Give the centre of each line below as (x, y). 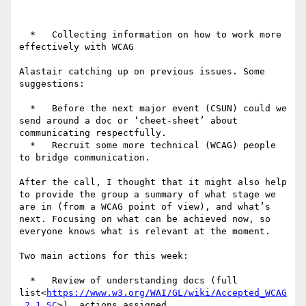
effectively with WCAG (76, 47)
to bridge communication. (85, 158)
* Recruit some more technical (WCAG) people (25, 145)
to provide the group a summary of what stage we (148, 195)
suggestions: (52, 84)
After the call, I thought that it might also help (153, 182)
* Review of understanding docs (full (25, 281)
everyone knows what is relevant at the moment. (145, 232)
